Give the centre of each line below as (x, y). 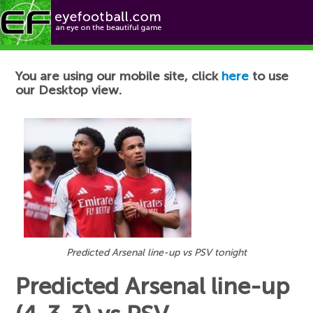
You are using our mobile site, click (119, 76)
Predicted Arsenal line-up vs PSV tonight (156, 252)
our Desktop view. (69, 90)
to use (269, 76)
